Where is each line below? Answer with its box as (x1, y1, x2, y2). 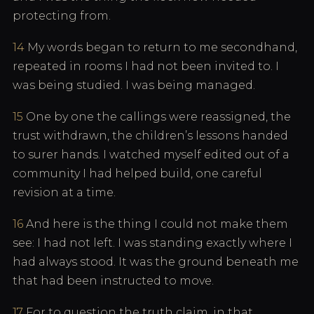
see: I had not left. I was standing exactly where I (13, 236, 292, 250)
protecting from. (13, 9, 111, 22)
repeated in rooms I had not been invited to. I (13, 60, 279, 73)
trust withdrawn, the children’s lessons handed (13, 129, 288, 142)
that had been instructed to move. (13, 274, 214, 287)
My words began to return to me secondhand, (25, 41, 297, 54)
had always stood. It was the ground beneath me (13, 255, 299, 268)
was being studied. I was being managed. (13, 78, 255, 92)
